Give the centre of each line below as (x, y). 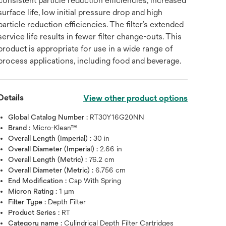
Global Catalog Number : (49, 117)
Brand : (20, 128)
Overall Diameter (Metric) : (52, 170)
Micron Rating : (34, 191)
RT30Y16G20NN (117, 117)
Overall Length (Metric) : (49, 159)
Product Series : (35, 212)
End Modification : (39, 181)
